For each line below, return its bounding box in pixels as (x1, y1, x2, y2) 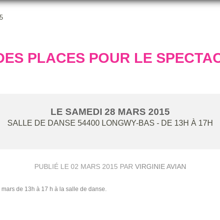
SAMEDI (65, 106, 105, 117)
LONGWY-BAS (101, 118, 155, 127)
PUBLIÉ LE (34, 162, 71, 170)
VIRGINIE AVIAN (135, 162, 186, 170)
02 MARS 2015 (70, 162, 118, 170)
